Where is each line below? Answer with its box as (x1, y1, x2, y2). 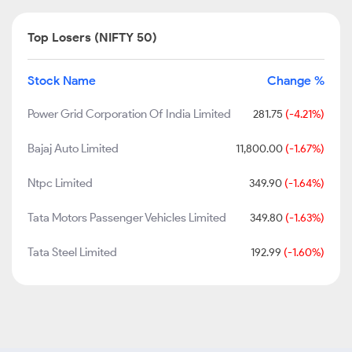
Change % (267, 73, 324, 88)
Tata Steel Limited (27, 245, 117, 259)
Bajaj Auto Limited (27, 141, 119, 156)
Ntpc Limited (27, 176, 93, 190)
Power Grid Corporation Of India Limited (27, 107, 231, 121)
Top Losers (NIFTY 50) (27, 30, 157, 45)
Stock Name (27, 73, 96, 88)
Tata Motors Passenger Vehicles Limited (27, 211, 226, 225)
